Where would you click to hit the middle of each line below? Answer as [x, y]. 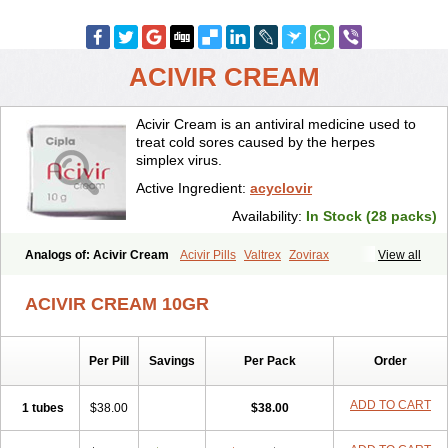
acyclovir [281, 188]
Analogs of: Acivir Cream [98, 255]
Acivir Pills [208, 255]
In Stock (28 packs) [371, 216]
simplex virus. [179, 160]
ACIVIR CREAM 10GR [117, 304]
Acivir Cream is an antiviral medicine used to [276, 124]
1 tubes [43, 408]
